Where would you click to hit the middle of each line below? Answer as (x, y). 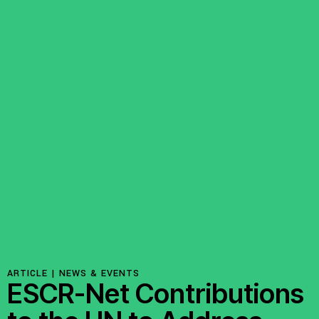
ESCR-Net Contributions (156, 294)
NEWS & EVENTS (99, 274)
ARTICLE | (33, 274)
